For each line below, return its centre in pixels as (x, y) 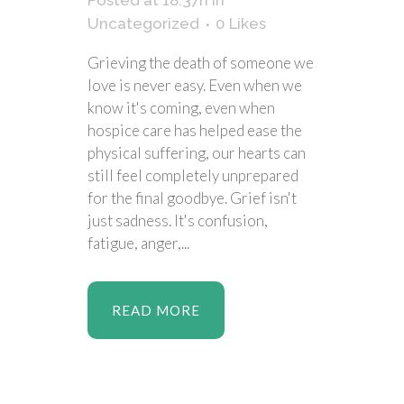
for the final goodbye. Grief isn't (192, 198)
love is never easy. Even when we (195, 85)
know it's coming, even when (181, 108)
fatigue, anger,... (138, 243)
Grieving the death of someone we (201, 63)
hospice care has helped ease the (195, 130)
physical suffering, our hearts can (197, 153)
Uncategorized (143, 23)
